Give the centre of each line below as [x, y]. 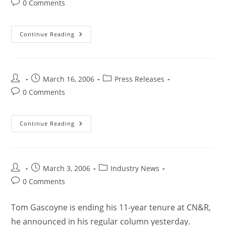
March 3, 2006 [67, 168]
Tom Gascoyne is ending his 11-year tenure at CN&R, [111, 208]
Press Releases [140, 79]
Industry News [135, 168]
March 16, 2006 [69, 79]
